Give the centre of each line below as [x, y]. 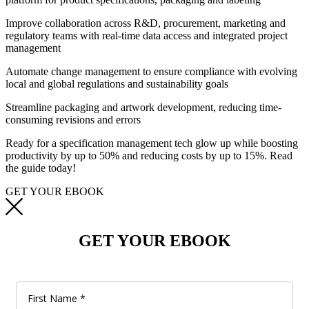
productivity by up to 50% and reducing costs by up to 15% [135, 156]
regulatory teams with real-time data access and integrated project [147, 36]
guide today [47, 168]
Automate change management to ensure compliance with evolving [151, 72]
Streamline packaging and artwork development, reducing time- [143, 108]
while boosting [265, 143]
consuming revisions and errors [73, 120]
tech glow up [201, 143]
